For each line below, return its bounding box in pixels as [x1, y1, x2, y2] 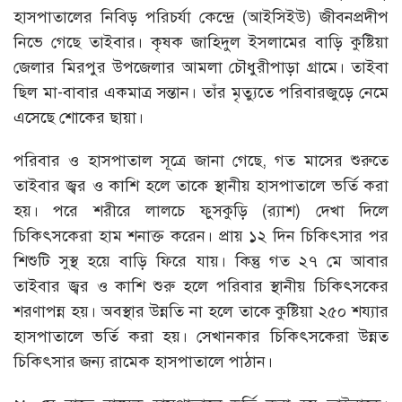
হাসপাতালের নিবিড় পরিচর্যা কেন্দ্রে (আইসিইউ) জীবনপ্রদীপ [13, 6, 389, 27]
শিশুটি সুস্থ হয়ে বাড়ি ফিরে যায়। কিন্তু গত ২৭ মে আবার [13, 250, 389, 271]
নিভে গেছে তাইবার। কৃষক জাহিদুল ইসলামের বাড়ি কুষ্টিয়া [13, 31, 389, 52]
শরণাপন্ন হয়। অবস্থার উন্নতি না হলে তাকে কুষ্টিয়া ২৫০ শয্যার [13, 301, 389, 321]
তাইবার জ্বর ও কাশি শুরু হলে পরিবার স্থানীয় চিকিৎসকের [13, 275, 389, 296]
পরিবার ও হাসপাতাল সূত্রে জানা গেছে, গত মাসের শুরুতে [13, 150, 389, 170]
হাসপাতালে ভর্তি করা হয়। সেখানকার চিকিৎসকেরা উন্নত [13, 326, 389, 346]
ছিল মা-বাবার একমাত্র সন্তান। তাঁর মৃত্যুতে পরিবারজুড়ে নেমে [13, 82, 389, 102]
